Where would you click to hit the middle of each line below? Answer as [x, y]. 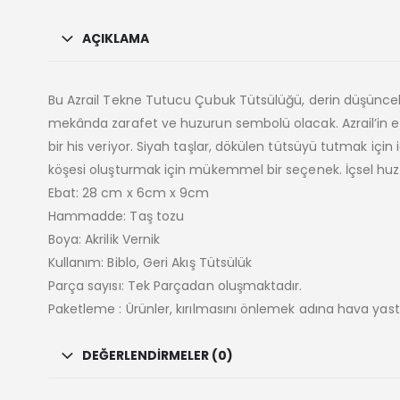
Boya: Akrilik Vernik [104, 240]
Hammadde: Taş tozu [116, 217]
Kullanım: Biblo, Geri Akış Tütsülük [150, 263]
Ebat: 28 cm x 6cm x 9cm [129, 193]
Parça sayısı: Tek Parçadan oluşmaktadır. [175, 286]
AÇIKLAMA [115, 39]
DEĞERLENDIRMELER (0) [157, 356]
